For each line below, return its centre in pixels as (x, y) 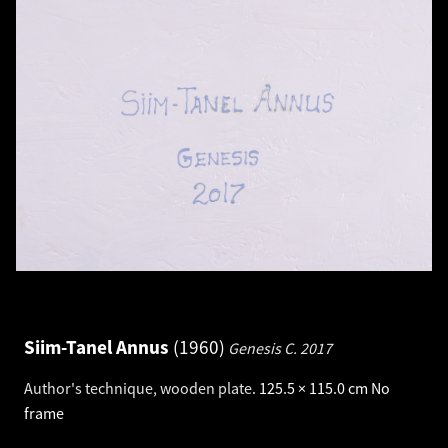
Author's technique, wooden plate (138, 388)
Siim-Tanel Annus (98, 346)
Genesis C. (264, 347)
